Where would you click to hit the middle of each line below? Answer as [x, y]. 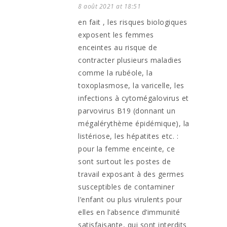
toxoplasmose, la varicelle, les [131, 86]
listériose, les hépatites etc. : [128, 136]
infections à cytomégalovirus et [134, 98]
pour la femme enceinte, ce [126, 149]
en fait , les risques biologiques [133, 22]
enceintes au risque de [118, 48]
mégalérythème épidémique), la [134, 124]
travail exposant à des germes [131, 174]
